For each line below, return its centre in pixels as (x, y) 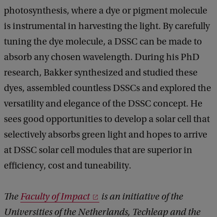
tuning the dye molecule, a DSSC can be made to (103, 42)
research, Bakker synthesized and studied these (101, 73)
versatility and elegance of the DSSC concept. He (103, 104)
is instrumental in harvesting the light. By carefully (107, 26)
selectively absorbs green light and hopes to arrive (106, 135)
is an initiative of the (141, 197)
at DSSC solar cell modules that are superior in (98, 150)
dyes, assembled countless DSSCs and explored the (108, 88)
